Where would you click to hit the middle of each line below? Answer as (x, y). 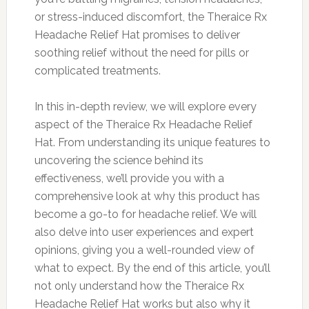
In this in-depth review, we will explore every (145, 106)
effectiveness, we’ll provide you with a (129, 178)
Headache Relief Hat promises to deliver (137, 34)
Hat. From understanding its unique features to (152, 142)
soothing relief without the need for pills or (141, 52)
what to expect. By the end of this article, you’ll (152, 268)
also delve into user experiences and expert (144, 232)
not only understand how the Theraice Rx (139, 286)
